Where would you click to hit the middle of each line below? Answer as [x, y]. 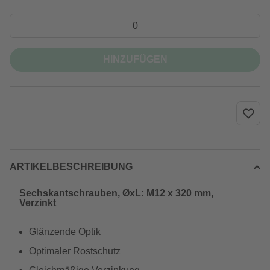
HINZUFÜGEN [135, 59]
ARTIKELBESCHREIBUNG [71, 167]
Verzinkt [38, 203]
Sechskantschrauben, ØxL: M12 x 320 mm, [116, 193]
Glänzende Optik [65, 232]
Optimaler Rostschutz [75, 251]
